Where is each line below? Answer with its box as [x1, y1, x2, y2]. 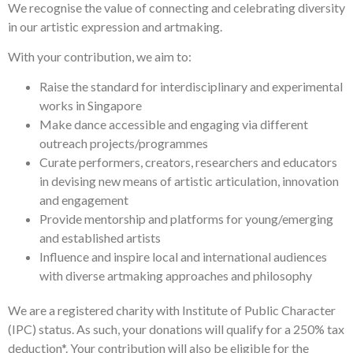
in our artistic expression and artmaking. [8, 18, 222, 34]
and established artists [39, 230, 161, 246]
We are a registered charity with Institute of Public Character [8, 303, 336, 318]
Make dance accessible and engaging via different [39, 117, 308, 132]
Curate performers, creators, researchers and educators [39, 154, 337, 170]
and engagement [39, 192, 128, 208]
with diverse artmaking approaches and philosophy [39, 268, 312, 284]
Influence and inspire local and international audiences [39, 249, 327, 265]
